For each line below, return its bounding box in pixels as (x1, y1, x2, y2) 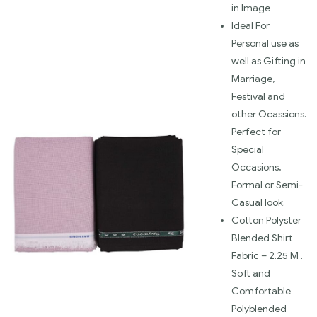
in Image (231, 1, 270, 14)
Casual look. (231, 196, 285, 209)
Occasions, (231, 161, 282, 173)
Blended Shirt (231, 231, 293, 244)
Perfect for (231, 125, 281, 138)
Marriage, (231, 72, 275, 85)
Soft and (231, 267, 270, 279)
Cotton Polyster (231, 214, 301, 226)
